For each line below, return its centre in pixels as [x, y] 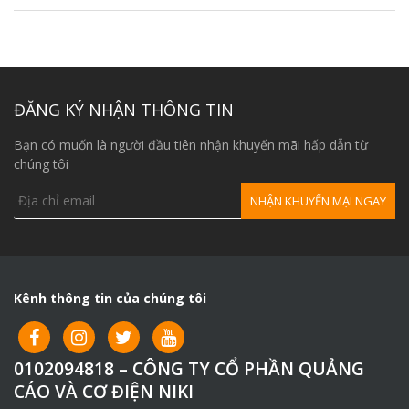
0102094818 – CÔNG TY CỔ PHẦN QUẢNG [189, 369]
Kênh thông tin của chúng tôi [110, 299]
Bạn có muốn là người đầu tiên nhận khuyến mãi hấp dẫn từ [191, 145]
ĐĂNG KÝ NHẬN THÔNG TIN [124, 110]
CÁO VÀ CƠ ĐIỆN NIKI [104, 392]
